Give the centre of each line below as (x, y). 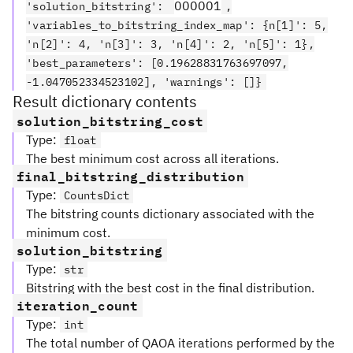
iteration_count (78, 305)
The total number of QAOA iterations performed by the (180, 342)
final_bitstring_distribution (130, 176)
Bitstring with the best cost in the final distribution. (170, 287)
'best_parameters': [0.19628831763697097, (157, 63)
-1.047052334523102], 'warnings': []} (144, 82)
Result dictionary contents (105, 101)
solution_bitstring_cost (110, 121)
